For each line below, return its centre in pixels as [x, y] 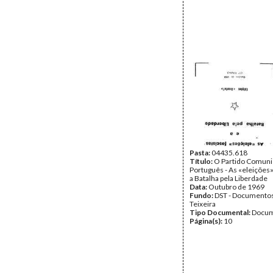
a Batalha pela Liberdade [229, 178]
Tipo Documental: [221, 212]
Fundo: [202, 195]
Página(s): [207, 221]
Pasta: [200, 153]
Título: [202, 161]
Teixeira [203, 204]
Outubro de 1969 [236, 187]
